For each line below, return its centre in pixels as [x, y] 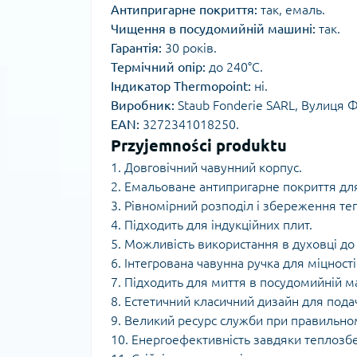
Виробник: [143, 105]
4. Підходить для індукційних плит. [212, 225]
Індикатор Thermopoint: [181, 86]
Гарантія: [136, 48]
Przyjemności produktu [199, 145]
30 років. [189, 48]
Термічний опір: [158, 67]
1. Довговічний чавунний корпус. [206, 167]
